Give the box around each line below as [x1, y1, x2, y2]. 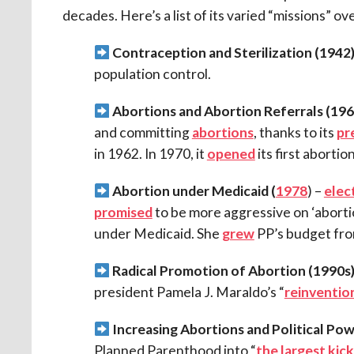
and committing [93, 123, 192, 141]
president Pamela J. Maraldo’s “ [93, 283, 284, 300]
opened [206, 145, 255, 162]
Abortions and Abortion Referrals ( [109, 102, 330, 119]
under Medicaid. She [93, 224, 222, 242]
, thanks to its [253, 123, 337, 141]
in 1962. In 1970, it [93, 145, 207, 162]
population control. [93, 65, 211, 82]
